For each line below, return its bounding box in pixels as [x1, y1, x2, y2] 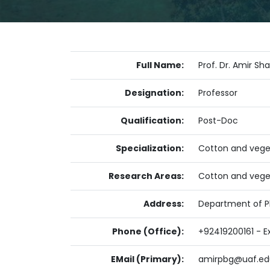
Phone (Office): [112, 225, 184, 237]
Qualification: [121, 115, 184, 127]
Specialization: [116, 142, 184, 154]
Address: [143, 198, 184, 210]
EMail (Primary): [111, 253, 184, 265]
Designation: [125, 87, 184, 99]
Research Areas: [108, 170, 184, 182]
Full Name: [136, 59, 184, 71]
